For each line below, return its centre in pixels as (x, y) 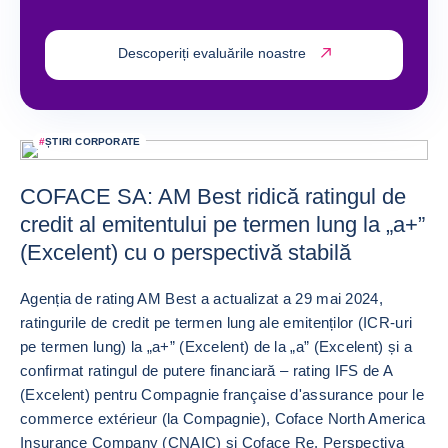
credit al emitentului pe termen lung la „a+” (222, 224)
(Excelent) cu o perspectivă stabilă (185, 252)
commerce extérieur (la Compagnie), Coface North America (223, 418)
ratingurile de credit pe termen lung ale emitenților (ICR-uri (216, 322)
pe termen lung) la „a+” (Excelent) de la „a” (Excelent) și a (216, 346)
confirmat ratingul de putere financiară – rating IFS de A (206, 370)
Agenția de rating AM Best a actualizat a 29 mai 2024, (201, 298)
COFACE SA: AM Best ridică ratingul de (213, 196)
